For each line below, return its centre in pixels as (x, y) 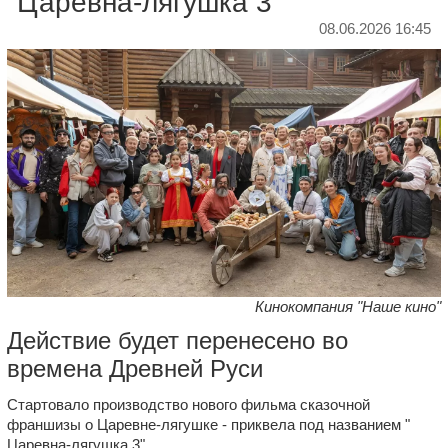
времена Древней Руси (135, 368)
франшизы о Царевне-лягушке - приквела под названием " (208, 424)
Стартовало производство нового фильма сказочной (188, 404)
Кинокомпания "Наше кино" (348, 306)
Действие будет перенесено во (177, 340)
